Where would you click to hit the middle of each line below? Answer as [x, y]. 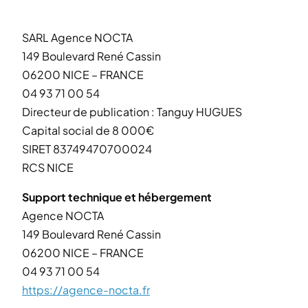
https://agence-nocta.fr [86, 289]
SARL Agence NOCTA [77, 37]
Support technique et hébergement [117, 197]
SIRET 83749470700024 [87, 148]
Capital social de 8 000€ [88, 130]
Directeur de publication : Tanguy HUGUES [132, 111]
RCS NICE [48, 167]
